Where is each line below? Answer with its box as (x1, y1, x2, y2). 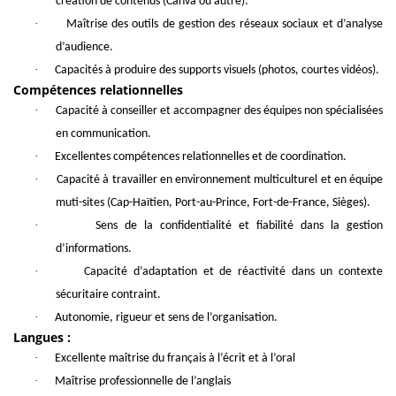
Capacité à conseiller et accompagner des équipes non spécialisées (55, 104, 384, 118)
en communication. (56, 127, 151, 141)
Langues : (13, 329, 71, 346)
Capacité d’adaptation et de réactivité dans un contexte (84, 265, 383, 279)
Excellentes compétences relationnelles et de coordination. (55, 150, 346, 164)
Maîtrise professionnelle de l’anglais (55, 375, 231, 389)
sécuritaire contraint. (56, 288, 161, 302)
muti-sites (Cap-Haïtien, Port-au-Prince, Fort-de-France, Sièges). (56, 196, 370, 210)
